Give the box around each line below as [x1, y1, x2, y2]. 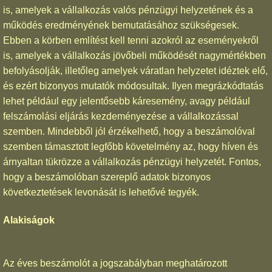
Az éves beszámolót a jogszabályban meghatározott [3, 258, 227, 269]
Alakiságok [3, 214, 55, 225]
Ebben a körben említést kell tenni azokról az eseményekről [3, 35, 259, 46]
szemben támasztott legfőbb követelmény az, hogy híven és [3, 141, 258, 152]
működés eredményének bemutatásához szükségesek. [3, 19, 239, 30]
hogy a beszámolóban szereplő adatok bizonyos [3, 171, 211, 182]
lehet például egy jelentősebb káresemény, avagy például [3, 95, 250, 106]
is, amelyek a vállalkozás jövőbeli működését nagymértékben [3, 50, 266, 61]
